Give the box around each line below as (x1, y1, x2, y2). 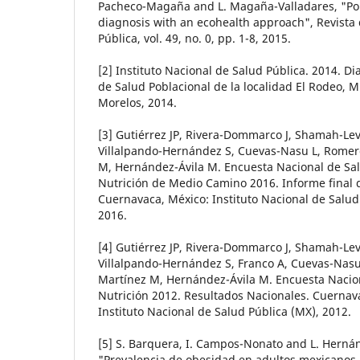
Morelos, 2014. (98, 95, 177, 111)
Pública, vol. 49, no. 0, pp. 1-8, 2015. (98, 31, 291, 47)
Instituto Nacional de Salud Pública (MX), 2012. (98, 304, 351, 320)
